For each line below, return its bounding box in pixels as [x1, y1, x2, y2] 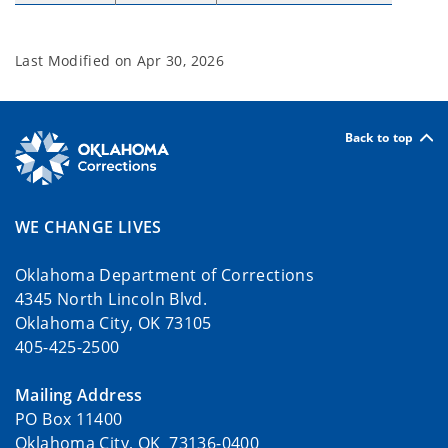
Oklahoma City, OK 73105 [15, 312, 212, 335]
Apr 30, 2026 [136, 51, 224, 70]
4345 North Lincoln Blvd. [15, 288, 208, 311]
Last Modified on [15, 51, 137, 70]
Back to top [344, 128, 414, 146]
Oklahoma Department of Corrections [15, 264, 315, 287]
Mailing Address [15, 384, 143, 407]
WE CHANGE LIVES [15, 216, 162, 239]
